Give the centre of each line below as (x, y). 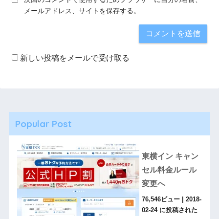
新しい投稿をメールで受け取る (75, 58)
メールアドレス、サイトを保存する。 (82, 11)
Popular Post (43, 123)
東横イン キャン (170, 156)
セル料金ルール (169, 170)
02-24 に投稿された (169, 210)
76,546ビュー (161, 199)
